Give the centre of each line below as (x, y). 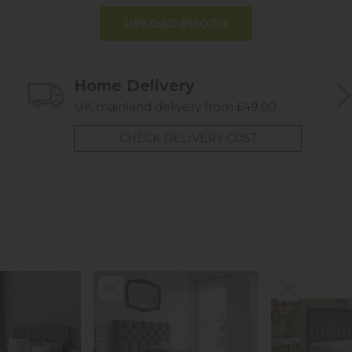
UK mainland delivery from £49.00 (175, 106)
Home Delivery (134, 86)
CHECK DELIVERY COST (188, 138)
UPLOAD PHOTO (176, 24)
